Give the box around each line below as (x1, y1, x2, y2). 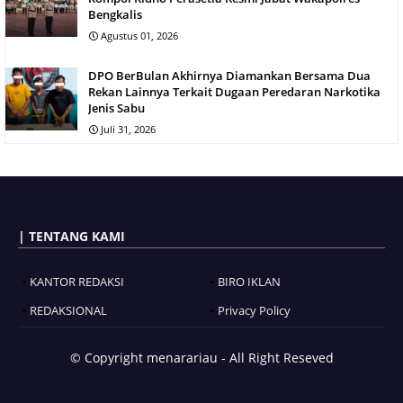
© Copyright (69, 348, 147, 366)
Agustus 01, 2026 (101, 28, 178, 42)
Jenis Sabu (88, 99, 145, 116)
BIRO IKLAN (218, 273, 281, 290)
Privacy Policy (218, 301, 291, 318)
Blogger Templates (81, 378, 193, 396)
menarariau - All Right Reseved (146, 348, 334, 366)
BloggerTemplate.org (193, 378, 323, 396)
